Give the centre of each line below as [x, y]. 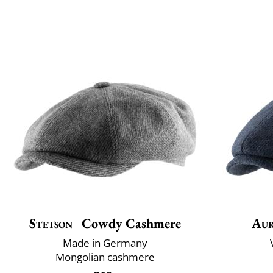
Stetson [51, 224]
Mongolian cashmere [105, 257]
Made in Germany [105, 243]
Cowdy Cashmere [129, 224]
